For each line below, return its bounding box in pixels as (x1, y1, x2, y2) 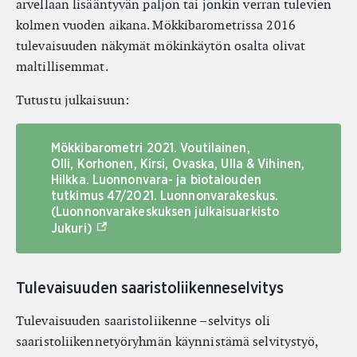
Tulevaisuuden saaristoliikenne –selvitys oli (16, 312, 270, 329)
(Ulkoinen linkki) (94, 221, 189, 233)
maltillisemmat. (16, 58, 108, 75)
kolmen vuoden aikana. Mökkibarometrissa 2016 (16, 17, 296, 33)
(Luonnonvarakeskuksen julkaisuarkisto (51, 206, 280, 218)
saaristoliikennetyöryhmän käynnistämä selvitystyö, (16, 333, 319, 350)
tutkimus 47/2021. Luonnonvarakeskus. (51, 190, 278, 202)
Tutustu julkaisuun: (16, 92, 130, 108)
